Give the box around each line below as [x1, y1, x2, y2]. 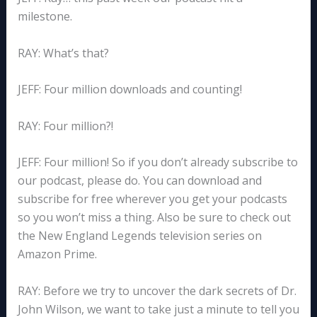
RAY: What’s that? [17, 45, 109, 61]
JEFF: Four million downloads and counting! [17, 81, 242, 98]
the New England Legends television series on [17, 228, 262, 244]
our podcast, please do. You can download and [17, 173, 262, 189]
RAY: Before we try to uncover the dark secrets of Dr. [17, 283, 296, 299]
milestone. [17, 8, 72, 25]
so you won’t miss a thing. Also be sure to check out [17, 209, 291, 226]
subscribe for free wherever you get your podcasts [17, 191, 287, 207]
